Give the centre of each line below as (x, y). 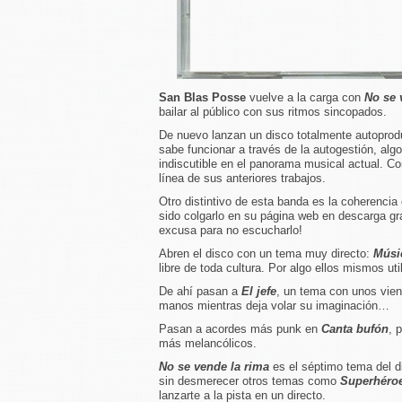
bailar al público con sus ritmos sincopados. (273, 112)
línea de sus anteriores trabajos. (242, 178)
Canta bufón (355, 329)
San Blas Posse (202, 97)
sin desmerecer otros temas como (249, 381)
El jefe (259, 291)
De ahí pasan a (200, 291)
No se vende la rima (214, 367)
